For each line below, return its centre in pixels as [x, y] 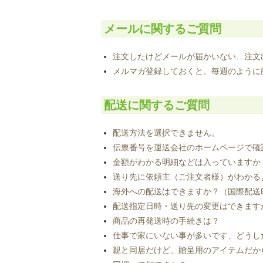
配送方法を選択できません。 [166, 132]
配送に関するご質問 [157, 105]
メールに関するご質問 [163, 28]
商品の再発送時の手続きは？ [166, 220]
